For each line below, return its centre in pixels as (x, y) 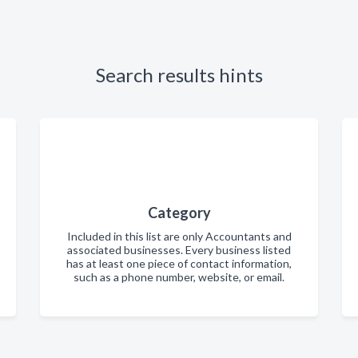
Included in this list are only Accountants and (179, 237)
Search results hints (179, 75)
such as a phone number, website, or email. (179, 277)
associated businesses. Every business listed (179, 250)
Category (179, 213)
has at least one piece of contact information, (179, 264)
